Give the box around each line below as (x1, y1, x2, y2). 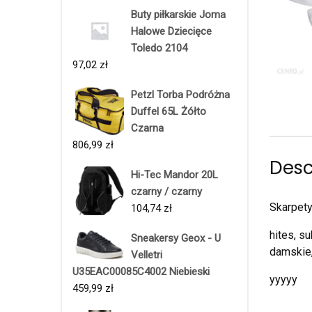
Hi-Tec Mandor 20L (131, 168, 218, 181)
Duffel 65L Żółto (131, 104, 206, 118)
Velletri (131, 248, 162, 261)
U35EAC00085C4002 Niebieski (72, 265, 210, 278)
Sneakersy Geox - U (131, 231, 221, 244)
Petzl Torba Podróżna (131, 88, 230, 101)
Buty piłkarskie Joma (131, 8, 226, 21)
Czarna (131, 121, 164, 134)
